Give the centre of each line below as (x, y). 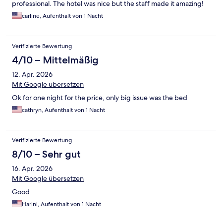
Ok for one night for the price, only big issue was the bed (100, 98)
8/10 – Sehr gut (46, 154)
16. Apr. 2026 (32, 169)
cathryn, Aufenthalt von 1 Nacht (63, 110)
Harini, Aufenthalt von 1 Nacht (61, 204)
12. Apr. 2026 (32, 75)
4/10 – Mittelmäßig (55, 60)
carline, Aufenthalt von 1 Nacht (62, 16)
